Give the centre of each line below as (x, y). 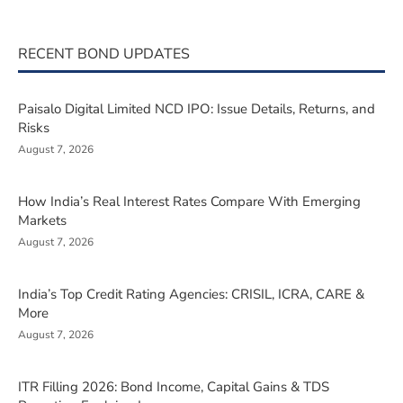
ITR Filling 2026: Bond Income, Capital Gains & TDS (174, 386)
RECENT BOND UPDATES (104, 54)
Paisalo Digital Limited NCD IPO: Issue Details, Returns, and (197, 108)
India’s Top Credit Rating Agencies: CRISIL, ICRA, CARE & (191, 294)
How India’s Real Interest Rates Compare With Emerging (189, 201)
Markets (42, 220)
